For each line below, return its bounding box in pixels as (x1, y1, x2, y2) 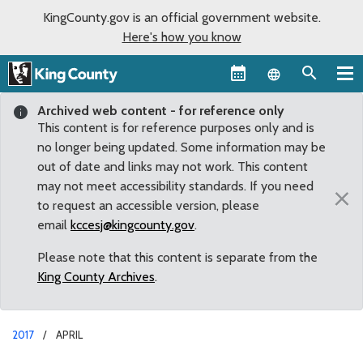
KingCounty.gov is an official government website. (42, 10, 321, 25)
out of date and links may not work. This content (37, 158, 308, 174)
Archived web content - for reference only (37, 102, 284, 118)
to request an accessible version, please (37, 197, 259, 213)
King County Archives (37, 268, 155, 284)
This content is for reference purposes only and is (37, 119, 314, 135)
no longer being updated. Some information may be (37, 139, 326, 155)
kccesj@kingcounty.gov (70, 216, 194, 233)
